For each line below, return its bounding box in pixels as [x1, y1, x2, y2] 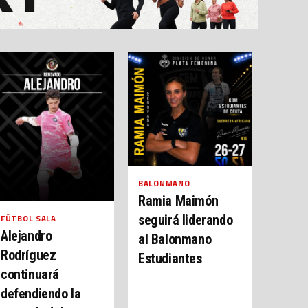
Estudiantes [138, 250, 202, 267]
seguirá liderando [138, 212, 233, 228]
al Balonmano [138, 231, 212, 247]
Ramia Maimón [138, 192, 219, 209]
